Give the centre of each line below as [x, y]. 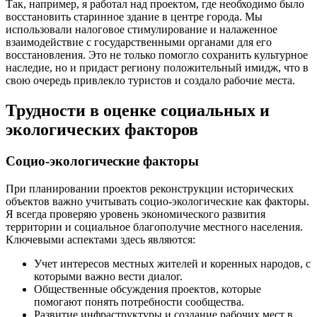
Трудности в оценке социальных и [138, 111]
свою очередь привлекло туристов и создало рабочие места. [150, 81]
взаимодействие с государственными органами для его [139, 42]
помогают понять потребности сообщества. [139, 301]
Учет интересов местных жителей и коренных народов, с [172, 263]
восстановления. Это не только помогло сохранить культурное [157, 55]
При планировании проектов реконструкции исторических [150, 188]
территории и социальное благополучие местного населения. [154, 226]
